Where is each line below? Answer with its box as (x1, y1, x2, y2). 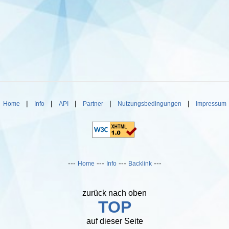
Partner (82, 100, 103, 107)
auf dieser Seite (86, 217, 143, 225)
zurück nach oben (82, 189, 147, 197)
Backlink (128, 160, 152, 167)
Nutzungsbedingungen (117, 100, 181, 107)
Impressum (195, 100, 226, 107)
